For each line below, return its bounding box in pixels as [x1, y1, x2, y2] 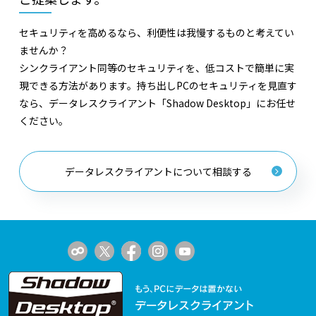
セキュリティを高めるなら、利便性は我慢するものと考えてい [19, 25, 294, 39]
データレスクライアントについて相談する [64, 164, 252, 178]
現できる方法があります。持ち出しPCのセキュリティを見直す [19, 78, 297, 92]
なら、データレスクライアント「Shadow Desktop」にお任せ [19, 95, 296, 110]
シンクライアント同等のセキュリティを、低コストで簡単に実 [19, 60, 294, 75]
